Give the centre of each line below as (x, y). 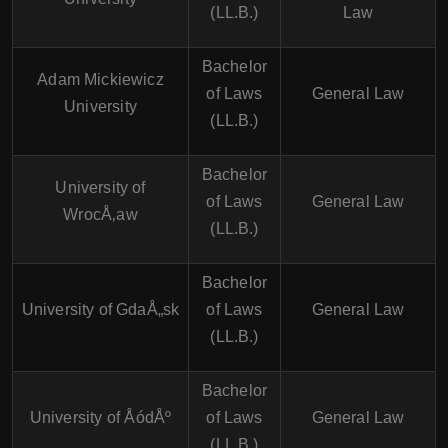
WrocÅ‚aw (100, 214)
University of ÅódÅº (100, 417)
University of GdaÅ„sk (100, 309)
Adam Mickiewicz (100, 79)
